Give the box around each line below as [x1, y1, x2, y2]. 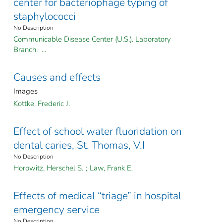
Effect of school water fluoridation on [13, 124, 182, 139]
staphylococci [13, 9, 76, 24]
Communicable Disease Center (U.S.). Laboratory [13, 34, 171, 45]
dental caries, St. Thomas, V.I [13, 138, 145, 153]
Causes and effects [13, 70, 101, 85]
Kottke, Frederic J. [13, 99, 70, 109]
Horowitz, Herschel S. [13, 163, 83, 173]
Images [13, 86, 38, 97]
